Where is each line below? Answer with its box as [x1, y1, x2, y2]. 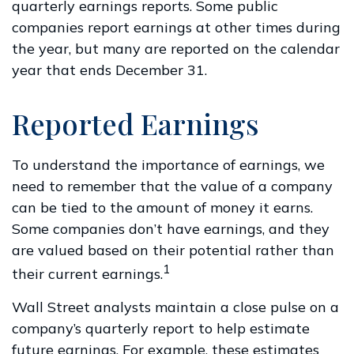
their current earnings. [12, 265, 163, 283]
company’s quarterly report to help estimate [12, 319, 310, 337]
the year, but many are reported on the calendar [12, 40, 340, 58]
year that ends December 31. [12, 61, 207, 79]
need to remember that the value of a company [12, 177, 333, 195]
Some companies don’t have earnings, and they [12, 220, 330, 238]
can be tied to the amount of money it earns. [12, 198, 313, 217]
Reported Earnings [12, 104, 259, 142]
